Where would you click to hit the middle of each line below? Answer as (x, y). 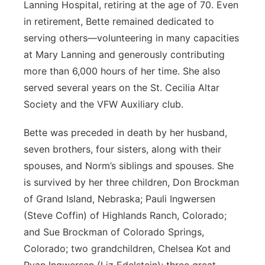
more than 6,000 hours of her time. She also (122, 71)
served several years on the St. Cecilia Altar (122, 88)
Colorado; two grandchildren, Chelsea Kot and (127, 248)
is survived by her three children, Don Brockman (131, 182)
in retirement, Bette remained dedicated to (119, 21)
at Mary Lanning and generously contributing (124, 54)
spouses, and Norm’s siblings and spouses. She (129, 166)
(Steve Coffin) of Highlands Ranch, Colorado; (125, 215)
